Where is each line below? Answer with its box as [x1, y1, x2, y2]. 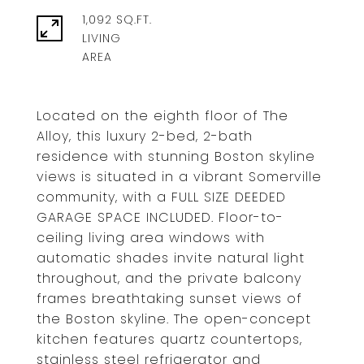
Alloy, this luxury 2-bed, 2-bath [37, 127, 253, 145]
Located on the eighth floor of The [37, 106, 288, 125]
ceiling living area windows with [37, 228, 265, 247]
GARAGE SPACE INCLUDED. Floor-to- [37, 208, 284, 227]
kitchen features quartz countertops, [37, 330, 302, 349]
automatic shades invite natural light [37, 249, 305, 267]
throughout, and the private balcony [37, 269, 301, 288]
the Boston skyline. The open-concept [37, 310, 311, 328]
